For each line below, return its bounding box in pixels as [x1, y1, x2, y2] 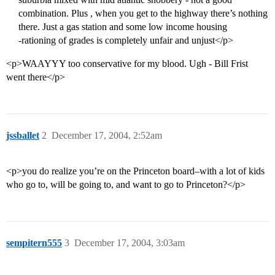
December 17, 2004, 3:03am [74, 238, 185, 249]
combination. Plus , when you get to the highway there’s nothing [18, 8, 268, 19]
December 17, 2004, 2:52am [52, 130, 162, 141]
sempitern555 [6, 238, 62, 249]
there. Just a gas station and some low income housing [18, 21, 227, 33]
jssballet [6, 130, 39, 141]
